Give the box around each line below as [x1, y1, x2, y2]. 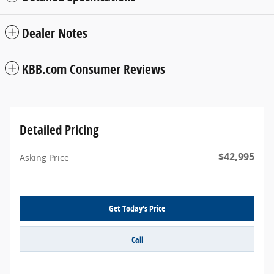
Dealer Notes [22, 24, 87, 42]
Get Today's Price [109, 202, 165, 215]
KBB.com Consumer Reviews [22, 61, 165, 78]
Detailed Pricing [20, 121, 99, 139]
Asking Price [20, 152, 69, 164]
